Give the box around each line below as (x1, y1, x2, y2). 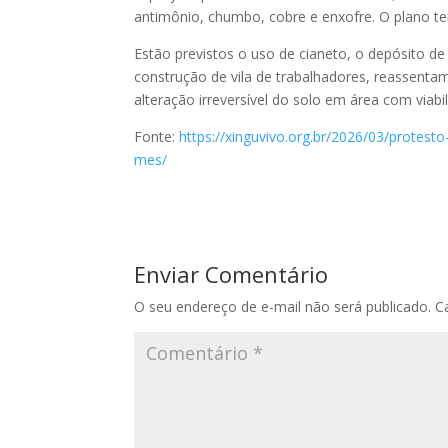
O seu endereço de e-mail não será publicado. (134, 296, 432, 316)
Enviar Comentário (134, 258, 329, 289)
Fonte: (134, 126, 180, 146)
